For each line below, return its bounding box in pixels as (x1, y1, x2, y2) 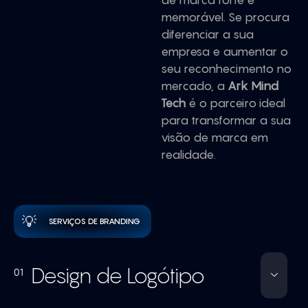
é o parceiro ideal (186, 96, 285, 110)
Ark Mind (228, 79, 278, 93)
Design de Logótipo (31, 263, 205, 288)
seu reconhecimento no (161, 62, 291, 76)
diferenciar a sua (161, 27, 254, 41)
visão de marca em (161, 131, 268, 144)
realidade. (161, 148, 216, 162)
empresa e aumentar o (161, 45, 288, 58)
